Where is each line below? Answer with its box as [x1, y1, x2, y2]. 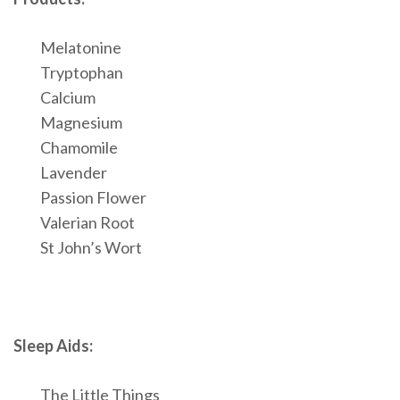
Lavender [40, 162, 107, 183]
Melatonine [40, 37, 121, 58]
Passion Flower [40, 187, 146, 208]
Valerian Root [40, 212, 135, 233]
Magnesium [40, 112, 122, 133]
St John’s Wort [40, 237, 142, 258]
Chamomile [40, 137, 118, 158]
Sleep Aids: [13, 336, 93, 356]
